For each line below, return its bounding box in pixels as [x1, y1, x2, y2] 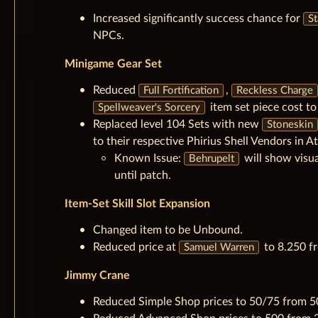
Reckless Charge [236, 85, 314, 96]
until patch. [114, 170, 171, 181]
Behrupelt [189, 153, 235, 164]
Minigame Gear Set [65, 58, 162, 70]
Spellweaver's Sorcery [98, 102, 201, 113]
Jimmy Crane [65, 270, 130, 281]
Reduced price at [93, 241, 179, 253]
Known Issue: [114, 153, 184, 164]
